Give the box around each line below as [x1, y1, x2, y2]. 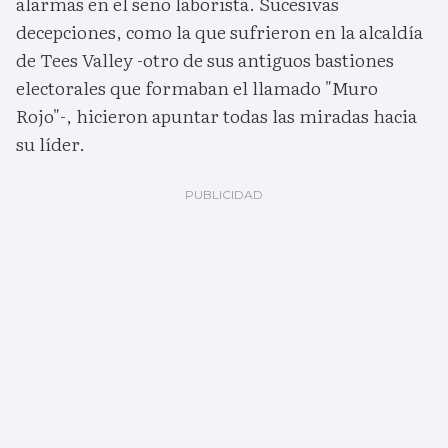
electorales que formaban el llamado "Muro [16, 74, 378, 102]
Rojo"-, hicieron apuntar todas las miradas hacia [16, 102, 417, 130]
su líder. [16, 130, 85, 158]
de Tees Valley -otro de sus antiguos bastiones [16, 46, 394, 74]
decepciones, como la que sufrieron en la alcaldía [16, 18, 423, 46]
